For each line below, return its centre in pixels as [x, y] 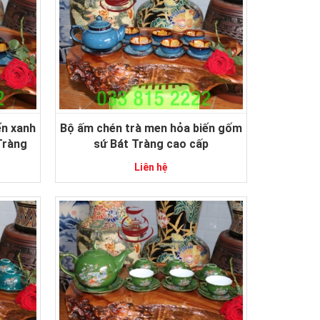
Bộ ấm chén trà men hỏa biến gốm [151, 128]
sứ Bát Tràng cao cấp [151, 144]
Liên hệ [151, 167]
